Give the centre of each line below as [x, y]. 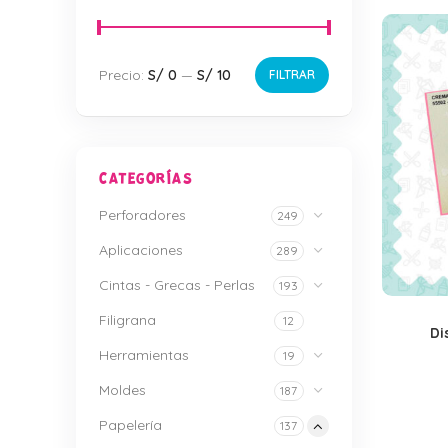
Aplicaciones [141, 250]
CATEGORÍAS [146, 179]
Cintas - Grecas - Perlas [177, 285]
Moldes [122, 390]
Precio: [123, 74]
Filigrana [127, 320]
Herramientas [144, 355]
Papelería [130, 425]
